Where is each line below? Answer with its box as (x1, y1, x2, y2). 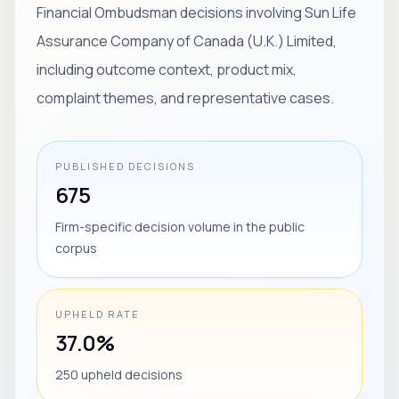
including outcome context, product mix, (37, 60, 297, 79)
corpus (55, 240, 97, 256)
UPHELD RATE (55, 307, 140, 321)
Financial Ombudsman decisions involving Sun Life (37, 3, 356, 22)
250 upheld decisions (55, 366, 183, 383)
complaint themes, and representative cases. (37, 88, 334, 108)
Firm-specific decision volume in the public (55, 218, 305, 235)
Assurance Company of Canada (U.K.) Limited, (37, 31, 337, 51)
